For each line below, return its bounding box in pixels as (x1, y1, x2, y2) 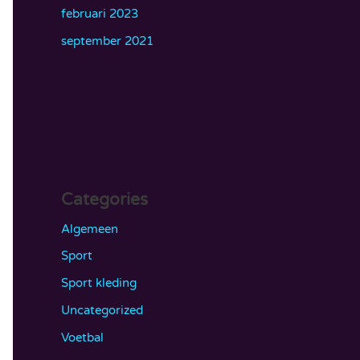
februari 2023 (61, 6, 138, 21)
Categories (61, 189, 148, 210)
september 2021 (61, 33, 153, 48)
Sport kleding (61, 276, 137, 290)
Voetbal (61, 329, 104, 345)
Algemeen (61, 221, 118, 236)
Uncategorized (61, 302, 143, 317)
